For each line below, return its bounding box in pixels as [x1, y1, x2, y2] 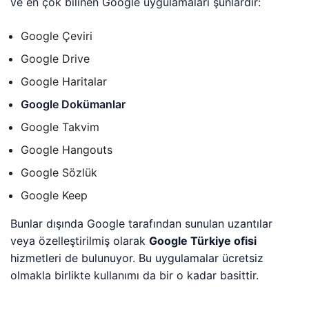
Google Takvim [21, 120, 100, 134]
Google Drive [21, 52, 90, 66]
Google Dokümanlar [21, 97, 126, 112]
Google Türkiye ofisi [149, 234, 257, 248]
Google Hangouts [21, 143, 113, 157]
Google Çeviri [21, 29, 93, 43]
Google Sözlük [21, 166, 98, 180]
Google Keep [21, 188, 88, 203]
